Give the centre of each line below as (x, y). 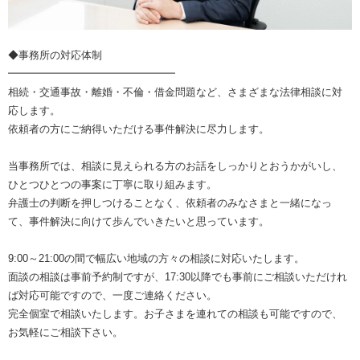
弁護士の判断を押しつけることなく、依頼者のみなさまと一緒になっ (170, 203)
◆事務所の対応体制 (55, 55)
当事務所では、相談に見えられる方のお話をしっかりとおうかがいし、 (175, 166)
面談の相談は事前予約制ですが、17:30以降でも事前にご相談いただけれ (178, 277)
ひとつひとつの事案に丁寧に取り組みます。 (112, 185)
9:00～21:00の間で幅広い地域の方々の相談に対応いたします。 (156, 259)
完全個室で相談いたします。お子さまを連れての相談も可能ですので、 (175, 314)
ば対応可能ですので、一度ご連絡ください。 (112, 296)
